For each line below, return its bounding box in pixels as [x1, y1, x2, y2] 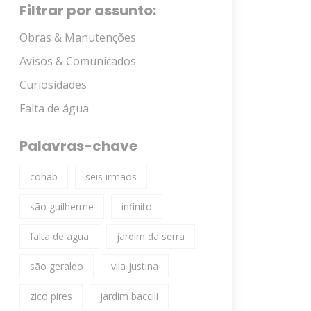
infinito [121, 200, 152, 213]
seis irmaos [85, 170, 137, 183]
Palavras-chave [19, 136, 137, 155]
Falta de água [19, 101, 89, 116]
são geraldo [30, 260, 83, 273]
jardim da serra [117, 230, 185, 243]
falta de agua [30, 230, 89, 243]
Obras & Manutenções [19, 30, 136, 45]
